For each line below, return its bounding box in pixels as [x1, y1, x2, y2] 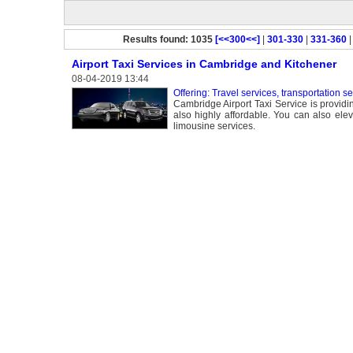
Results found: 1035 [122, 34, 213, 45]
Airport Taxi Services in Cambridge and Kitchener [71, 58, 336, 70]
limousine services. [173, 121, 255, 132]
